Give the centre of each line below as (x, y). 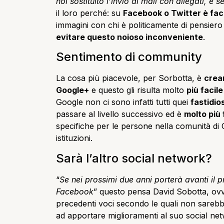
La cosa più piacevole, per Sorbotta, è (130, 78)
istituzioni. (74, 138)
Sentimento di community (129, 57)
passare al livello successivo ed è (120, 114)
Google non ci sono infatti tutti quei (123, 102)
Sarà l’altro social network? (134, 158)
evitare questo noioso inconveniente (129, 37)
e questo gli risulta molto (138, 90)
